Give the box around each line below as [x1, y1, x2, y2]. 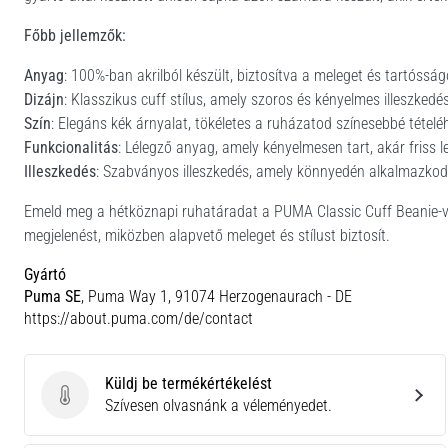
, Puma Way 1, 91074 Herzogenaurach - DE [81, 287, 352, 306]
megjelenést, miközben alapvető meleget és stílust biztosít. [24, 226, 390, 245]
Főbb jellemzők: [24, 26, 126, 45]
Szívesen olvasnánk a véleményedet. [105, 396, 332, 415]
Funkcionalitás [24, 138, 118, 157]
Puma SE [24, 287, 81, 306]
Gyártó [24, 265, 66, 284]
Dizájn [24, 90, 64, 109]
